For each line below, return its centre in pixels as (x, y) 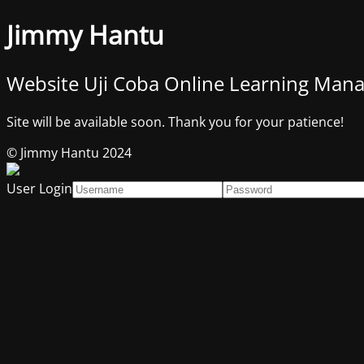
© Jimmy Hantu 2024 (69, 152)
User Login (39, 188)
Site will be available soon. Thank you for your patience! (175, 121)
